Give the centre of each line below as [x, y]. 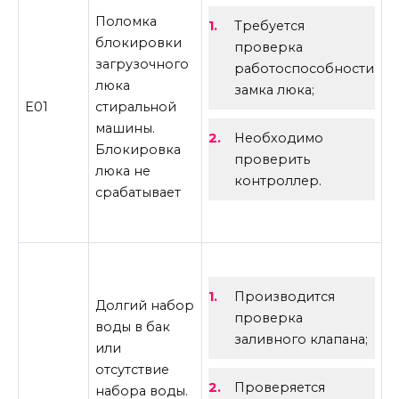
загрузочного [142, 64]
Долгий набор [145, 305]
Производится [284, 297]
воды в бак [133, 326]
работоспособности [304, 69]
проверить [272, 160]
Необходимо [278, 138]
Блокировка [138, 149]
